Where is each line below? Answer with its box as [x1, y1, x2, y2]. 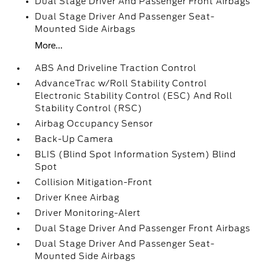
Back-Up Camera [35, 134, 114, 144]
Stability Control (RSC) [35, 104, 143, 113]
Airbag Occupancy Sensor [35, 119, 154, 128]
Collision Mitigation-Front [35, 177, 153, 187]
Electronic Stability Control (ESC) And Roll [35, 91, 233, 101]
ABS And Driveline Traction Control [35, 63, 197, 73]
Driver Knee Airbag [35, 193, 120, 202]
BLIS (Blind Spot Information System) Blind [35, 150, 237, 159]
